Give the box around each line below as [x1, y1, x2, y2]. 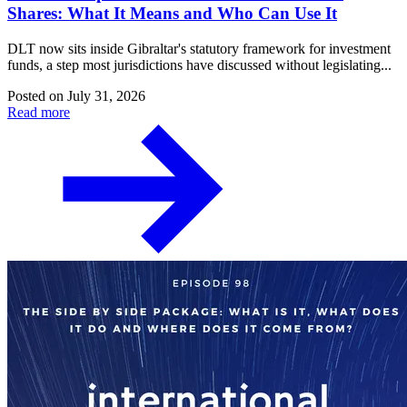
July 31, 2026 [67, 87, 145, 104]
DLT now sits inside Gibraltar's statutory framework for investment [7, 40, 391, 56]
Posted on [7, 87, 67, 104]
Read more [7, 104, 70, 120]
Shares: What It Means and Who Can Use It [7, 3, 337, 23]
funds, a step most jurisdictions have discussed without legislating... [7, 56, 392, 73]
